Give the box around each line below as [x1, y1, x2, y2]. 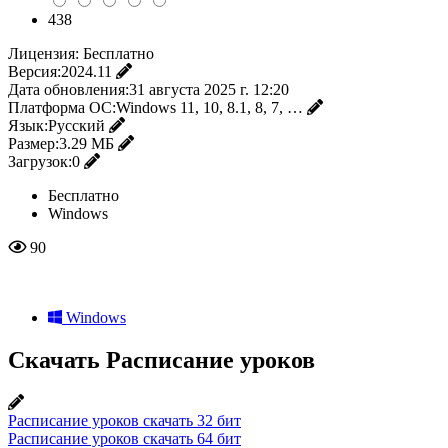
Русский [48, 116, 105, 134]
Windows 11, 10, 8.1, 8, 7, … [116, 98, 303, 116]
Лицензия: [8, 44, 79, 62]
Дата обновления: [8, 80, 129, 98]
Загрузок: [8, 152, 72, 170]
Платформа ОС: [8, 98, 116, 116]
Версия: [8, 62, 61, 80]
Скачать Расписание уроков [8, 346, 315, 373]
